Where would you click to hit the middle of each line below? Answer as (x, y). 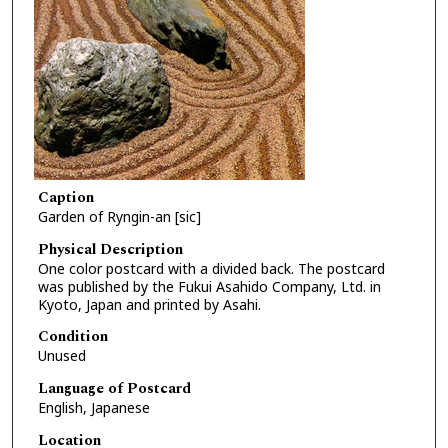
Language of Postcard (114, 389)
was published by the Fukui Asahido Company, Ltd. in (209, 286)
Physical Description (110, 249)
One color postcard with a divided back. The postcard (211, 268)
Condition (72, 337)
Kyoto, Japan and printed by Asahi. (149, 304)
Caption (65, 198)
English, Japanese (93, 408)
